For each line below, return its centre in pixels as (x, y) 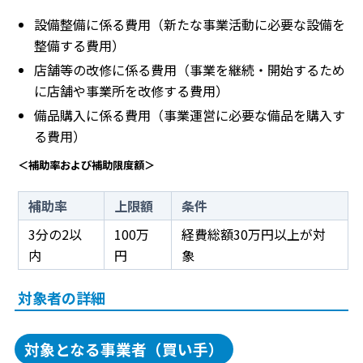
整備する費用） (79, 45)
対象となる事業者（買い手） (124, 349)
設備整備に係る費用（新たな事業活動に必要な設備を (190, 24)
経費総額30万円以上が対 (254, 235)
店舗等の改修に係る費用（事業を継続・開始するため (190, 69)
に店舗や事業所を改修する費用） (131, 90)
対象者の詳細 (62, 298)
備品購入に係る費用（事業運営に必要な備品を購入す (190, 115)
